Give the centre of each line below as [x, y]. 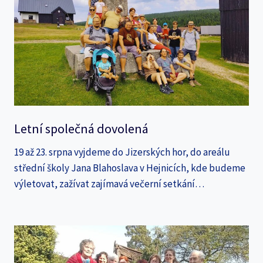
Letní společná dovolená [81, 129]
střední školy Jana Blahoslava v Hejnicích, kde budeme [130, 168]
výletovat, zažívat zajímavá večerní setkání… [109, 183]
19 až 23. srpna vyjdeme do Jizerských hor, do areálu [122, 152]
